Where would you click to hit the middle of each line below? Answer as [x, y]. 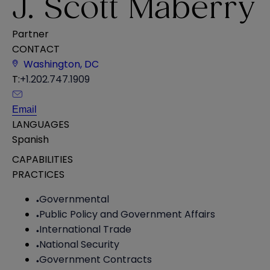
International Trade [85, 229]
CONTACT [36, 49]
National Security [79, 244]
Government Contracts [96, 259]
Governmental [74, 199]
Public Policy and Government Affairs [127, 214]
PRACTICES [38, 174]
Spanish [30, 139]
